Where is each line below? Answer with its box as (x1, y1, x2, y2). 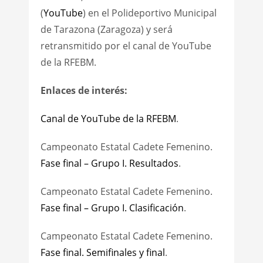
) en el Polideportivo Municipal (82, 6, 217, 19)
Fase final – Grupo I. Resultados (40, 156, 178, 170)
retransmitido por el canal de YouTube (40, 39, 211, 52)
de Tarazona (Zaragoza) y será (40, 22, 173, 36)
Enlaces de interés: (40, 83, 127, 97)
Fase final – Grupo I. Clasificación (40, 201, 184, 214)
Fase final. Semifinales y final (40, 245, 165, 259)
